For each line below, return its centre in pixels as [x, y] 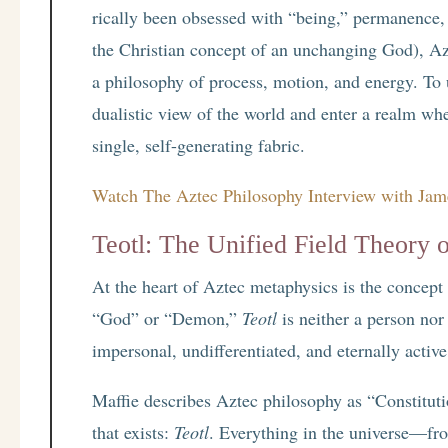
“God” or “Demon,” [167, 318]
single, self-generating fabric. [199, 145]
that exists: [133, 432]
